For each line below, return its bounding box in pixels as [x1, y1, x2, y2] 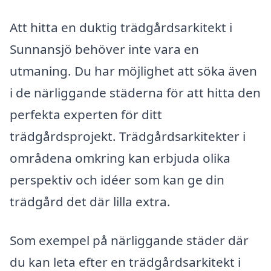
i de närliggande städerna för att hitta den [10, 83, 261, 101]
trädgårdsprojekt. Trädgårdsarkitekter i [10, 127, 246, 145]
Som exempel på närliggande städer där [10, 231, 249, 249]
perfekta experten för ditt [10, 105, 162, 123]
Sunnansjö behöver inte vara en [10, 40, 199, 57]
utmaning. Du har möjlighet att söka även [10, 62, 257, 79]
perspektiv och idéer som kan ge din [10, 171, 224, 188]
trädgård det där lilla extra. [10, 192, 171, 210]
